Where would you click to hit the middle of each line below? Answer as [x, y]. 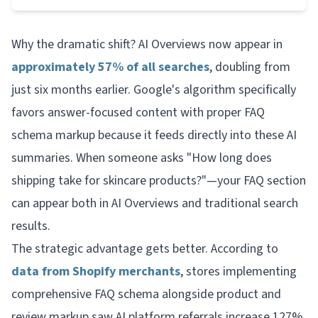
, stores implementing [238, 272]
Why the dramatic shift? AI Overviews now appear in [147, 44]
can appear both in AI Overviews [97, 203]
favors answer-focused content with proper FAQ [138, 113]
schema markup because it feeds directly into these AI [154, 135]
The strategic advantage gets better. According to [145, 249]
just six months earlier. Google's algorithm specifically [154, 90]
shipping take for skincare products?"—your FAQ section [159, 181]
